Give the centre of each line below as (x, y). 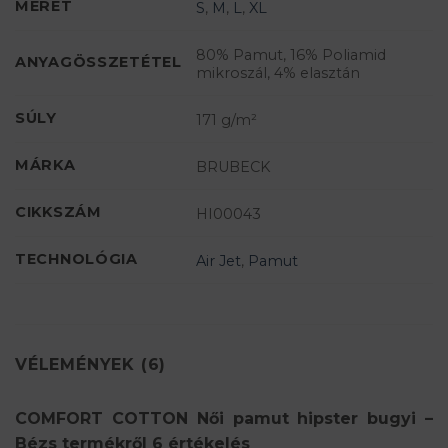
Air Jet (219, 260)
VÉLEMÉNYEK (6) (91, 365)
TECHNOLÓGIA (76, 259)
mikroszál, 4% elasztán (278, 72)
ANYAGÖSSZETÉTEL (98, 62)
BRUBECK (233, 166)
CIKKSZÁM (58, 212)
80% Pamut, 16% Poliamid (291, 54)
